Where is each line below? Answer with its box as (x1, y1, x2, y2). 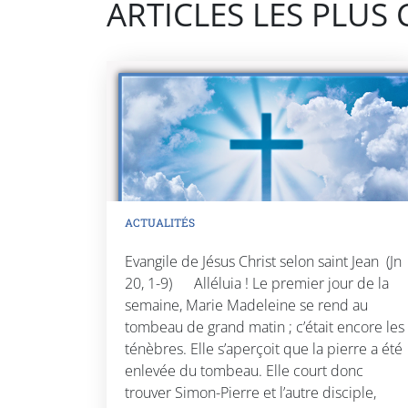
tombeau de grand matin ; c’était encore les (125, 316, 404, 337)
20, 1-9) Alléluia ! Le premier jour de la (125, 272, 389, 293)
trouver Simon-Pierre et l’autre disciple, (125, 382, 376, 403)
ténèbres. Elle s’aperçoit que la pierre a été (125, 338, 403, 359)
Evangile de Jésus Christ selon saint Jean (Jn (125, 250, 402, 271)
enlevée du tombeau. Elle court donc (125, 360, 363, 381)
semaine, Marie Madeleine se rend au (125, 294, 368, 315)
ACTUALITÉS (125, 214, 195, 229)
